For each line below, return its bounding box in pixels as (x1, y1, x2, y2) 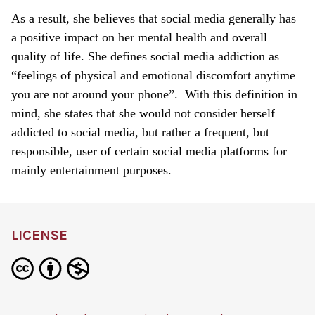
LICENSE (11, 227, 67, 244)
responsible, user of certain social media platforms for (11, 144, 287, 159)
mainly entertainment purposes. (11, 163, 172, 178)
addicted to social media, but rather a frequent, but (11, 125, 269, 140)
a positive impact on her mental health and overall (11, 30, 267, 45)
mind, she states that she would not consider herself (11, 106, 275, 121)
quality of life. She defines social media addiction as (11, 49, 279, 64)
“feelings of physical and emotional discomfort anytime (11, 68, 295, 83)
